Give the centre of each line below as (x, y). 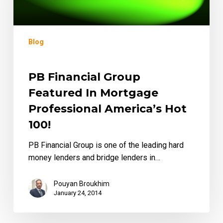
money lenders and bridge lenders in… (94, 157)
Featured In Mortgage (93, 93)
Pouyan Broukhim (81, 183)
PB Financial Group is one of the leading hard (106, 145)
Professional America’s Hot (107, 109)
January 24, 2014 (77, 193)
